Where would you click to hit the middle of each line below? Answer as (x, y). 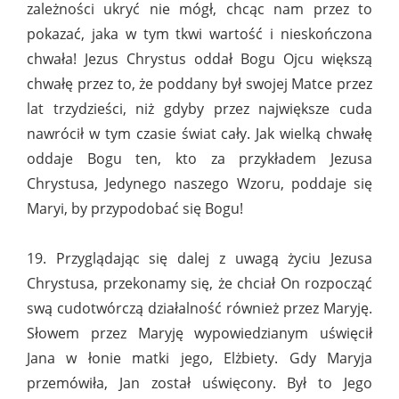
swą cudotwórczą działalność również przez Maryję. (199, 309)
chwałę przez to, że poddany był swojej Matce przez (199, 84)
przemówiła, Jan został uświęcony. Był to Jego (199, 383)
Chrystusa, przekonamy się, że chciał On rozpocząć (199, 284)
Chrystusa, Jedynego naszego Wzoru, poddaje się (199, 184)
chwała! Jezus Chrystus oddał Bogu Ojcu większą (199, 59)
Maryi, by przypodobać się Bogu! (135, 209)
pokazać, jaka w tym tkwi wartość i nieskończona (199, 34)
